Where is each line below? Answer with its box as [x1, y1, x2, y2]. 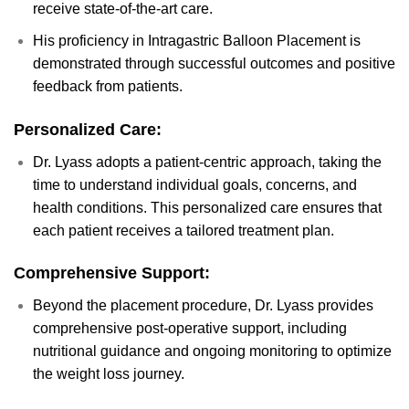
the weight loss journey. [32, 366, 184, 383]
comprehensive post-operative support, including [32, 320, 347, 337]
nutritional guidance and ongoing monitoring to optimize [32, 343, 392, 360]
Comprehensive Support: [14, 264, 210, 283]
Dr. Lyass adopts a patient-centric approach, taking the [32, 153, 382, 170]
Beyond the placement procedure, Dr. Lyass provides [32, 298, 373, 314]
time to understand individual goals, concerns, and [32, 176, 357, 193]
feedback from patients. [32, 78, 183, 94]
